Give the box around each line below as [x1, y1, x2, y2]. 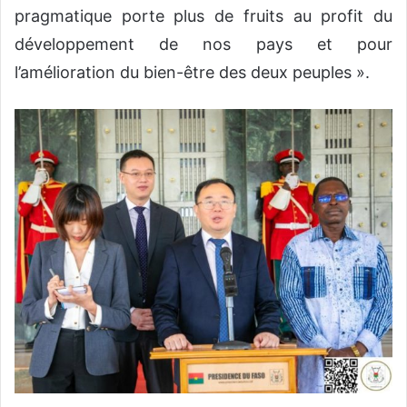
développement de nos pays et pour [15, 35, 392, 55]
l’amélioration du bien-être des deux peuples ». [15, 63, 370, 83]
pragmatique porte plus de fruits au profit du [15, 6, 392, 26]
